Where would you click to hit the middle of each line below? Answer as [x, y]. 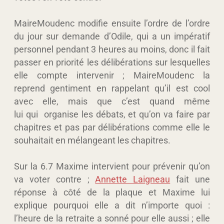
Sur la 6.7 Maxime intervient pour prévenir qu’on [112, 166]
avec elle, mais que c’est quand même [112, 101]
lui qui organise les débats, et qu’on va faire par [112, 114]
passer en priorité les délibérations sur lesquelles [112, 62]
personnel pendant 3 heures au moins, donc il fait [112, 49]
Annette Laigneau [133, 179]
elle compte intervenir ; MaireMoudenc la [112, 75]
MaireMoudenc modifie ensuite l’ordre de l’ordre [112, 23]
